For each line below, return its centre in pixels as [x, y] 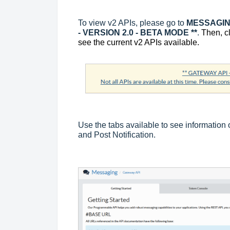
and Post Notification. [117, 135]
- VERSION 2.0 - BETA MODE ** [138, 33]
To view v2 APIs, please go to [132, 23]
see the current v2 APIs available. [140, 43]
